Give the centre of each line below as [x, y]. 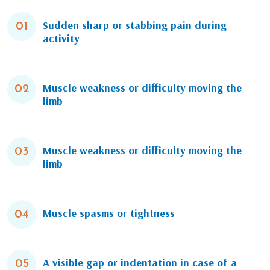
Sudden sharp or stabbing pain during [135, 25]
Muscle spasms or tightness [109, 213]
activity [61, 39]
